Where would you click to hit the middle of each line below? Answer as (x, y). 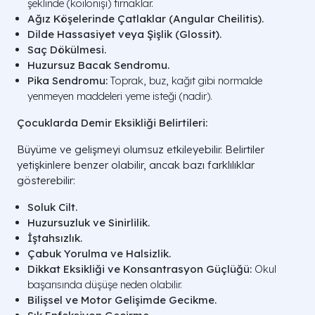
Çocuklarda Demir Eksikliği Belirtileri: (112, 123)
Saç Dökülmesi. (67, 50)
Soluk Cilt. (52, 207)
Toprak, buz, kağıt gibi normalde (185, 81)
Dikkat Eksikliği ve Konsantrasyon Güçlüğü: (140, 269)
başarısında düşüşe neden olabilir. (105, 285)
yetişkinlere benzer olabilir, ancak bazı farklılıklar (136, 165)
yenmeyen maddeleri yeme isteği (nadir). (120, 96)
